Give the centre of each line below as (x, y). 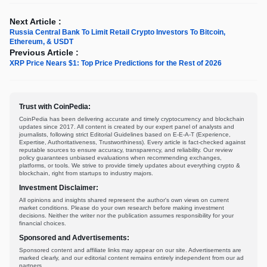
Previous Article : (44, 53)
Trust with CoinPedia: (55, 107)
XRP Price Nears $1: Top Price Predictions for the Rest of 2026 (116, 63)
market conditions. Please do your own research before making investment (122, 208)
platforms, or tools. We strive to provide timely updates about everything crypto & (130, 166)
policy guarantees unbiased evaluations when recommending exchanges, (120, 158)
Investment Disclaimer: (59, 188)
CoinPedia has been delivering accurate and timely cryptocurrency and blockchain (132, 119)
